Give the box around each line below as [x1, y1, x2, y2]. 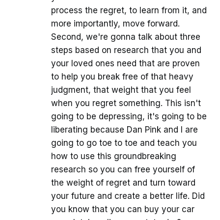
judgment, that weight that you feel [51, 85, 191, 95]
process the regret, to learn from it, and [51, 5, 207, 16]
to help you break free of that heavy [51, 72, 193, 82]
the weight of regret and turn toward [51, 178, 195, 188]
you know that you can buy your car [51, 204, 194, 215]
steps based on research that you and [51, 45, 201, 55]
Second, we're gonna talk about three [51, 32, 200, 42]
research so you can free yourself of [51, 165, 195, 175]
